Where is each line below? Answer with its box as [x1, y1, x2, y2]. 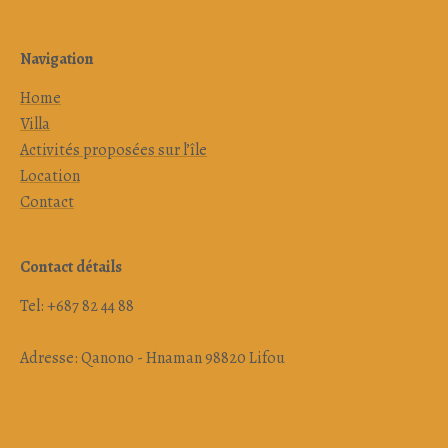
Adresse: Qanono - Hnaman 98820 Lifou [20, 347, 285, 369]
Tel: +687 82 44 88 [20, 295, 134, 317]
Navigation [20, 48, 94, 70]
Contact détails [20, 256, 122, 278]
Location [20, 165, 80, 187]
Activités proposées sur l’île [20, 139, 207, 161]
